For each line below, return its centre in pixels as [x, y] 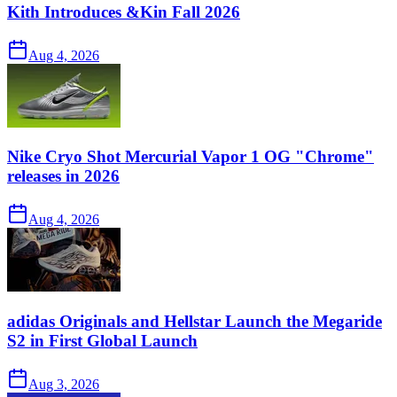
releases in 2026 [63, 176]
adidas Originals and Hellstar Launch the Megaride [195, 321]
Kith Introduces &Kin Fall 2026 [124, 12]
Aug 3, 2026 [64, 384]
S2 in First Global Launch [102, 340]
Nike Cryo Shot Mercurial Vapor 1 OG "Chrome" [191, 157]
